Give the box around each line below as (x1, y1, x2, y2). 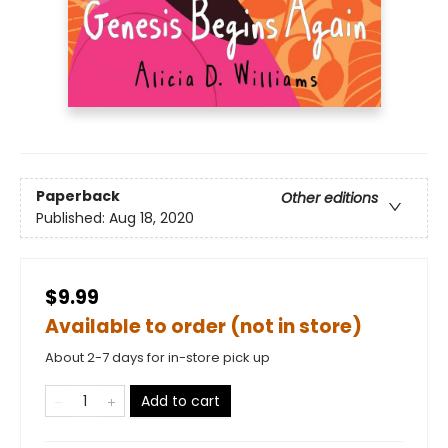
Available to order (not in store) (45, 313, 362, 340)
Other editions (281, 188, 378, 209)
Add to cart (141, 391, 220, 411)
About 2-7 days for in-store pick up (45, 348, 270, 367)
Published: (36, 208, 109, 229)
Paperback (36, 186, 120, 207)
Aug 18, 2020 (109, 208, 194, 229)
